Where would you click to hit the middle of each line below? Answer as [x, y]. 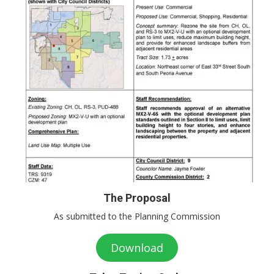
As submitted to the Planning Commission [137, 217]
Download [137, 248]
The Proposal [137, 198]
